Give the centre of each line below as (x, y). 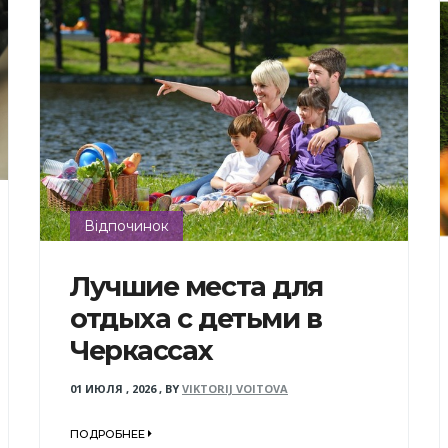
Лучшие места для (196, 287)
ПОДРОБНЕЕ (108, 433)
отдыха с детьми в (195, 319)
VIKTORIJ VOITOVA (234, 389)
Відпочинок (126, 226)
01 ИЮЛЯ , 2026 (112, 389)
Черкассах (141, 351)
